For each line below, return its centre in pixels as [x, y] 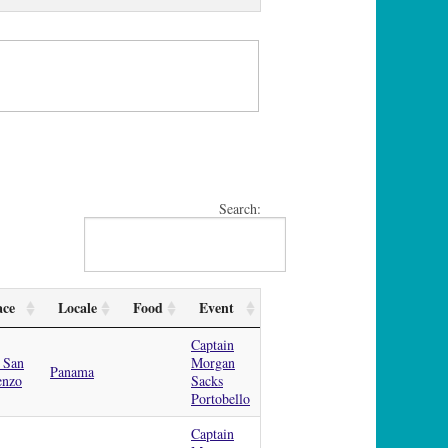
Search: [240, 208]
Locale [77, 307]
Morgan [213, 362]
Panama [72, 371]
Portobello [220, 398]
